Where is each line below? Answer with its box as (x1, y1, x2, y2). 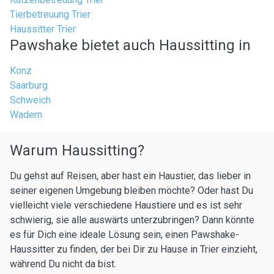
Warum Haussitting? (10, 142, 144, 159)
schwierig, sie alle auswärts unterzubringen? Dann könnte (10, 214, 254, 226)
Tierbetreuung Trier (10, 9, 91, 20)
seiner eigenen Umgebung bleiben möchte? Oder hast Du (10, 185, 253, 196)
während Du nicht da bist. (10, 258, 116, 270)
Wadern (10, 109, 42, 120)
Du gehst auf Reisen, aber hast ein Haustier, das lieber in (10, 170, 251, 182)
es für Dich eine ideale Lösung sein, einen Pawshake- (10, 229, 239, 240)
